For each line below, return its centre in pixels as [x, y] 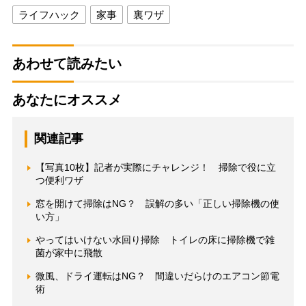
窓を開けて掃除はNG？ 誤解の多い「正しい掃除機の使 [157, 204]
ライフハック [49, 15]
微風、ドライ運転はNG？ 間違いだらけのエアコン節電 [157, 276]
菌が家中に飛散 [69, 253]
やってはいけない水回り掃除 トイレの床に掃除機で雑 [155, 240]
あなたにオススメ [67, 100]
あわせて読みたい [67, 64]
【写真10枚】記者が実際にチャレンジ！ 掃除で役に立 [155, 168]
